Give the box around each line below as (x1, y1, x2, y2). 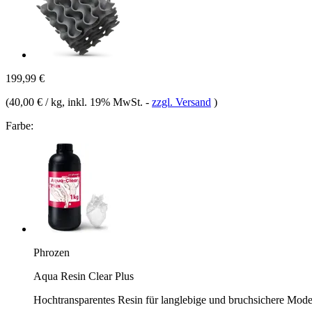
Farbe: (6, 119, 33, 132)
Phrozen (33, 246, 70, 258)
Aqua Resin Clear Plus (33, 270, 134, 282)
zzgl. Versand (152, 95, 211, 108)
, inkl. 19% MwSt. (62, 95, 146, 108)
